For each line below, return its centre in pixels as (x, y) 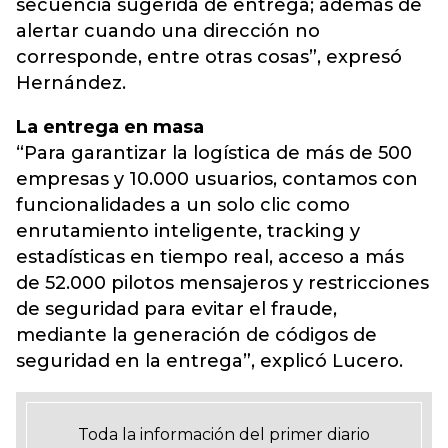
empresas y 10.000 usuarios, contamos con (217, 179)
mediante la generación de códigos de (196, 335)
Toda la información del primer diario (224, 435)
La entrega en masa (110, 127)
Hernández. (71, 83)
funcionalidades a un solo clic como (183, 205)
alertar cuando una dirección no (168, 31)
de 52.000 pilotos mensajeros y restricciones (222, 283)
